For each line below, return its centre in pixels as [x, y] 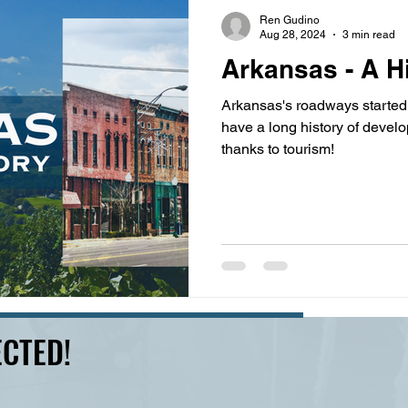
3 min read [369, 35]
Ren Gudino [290, 20]
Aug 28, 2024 [293, 35]
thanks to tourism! [278, 148]
